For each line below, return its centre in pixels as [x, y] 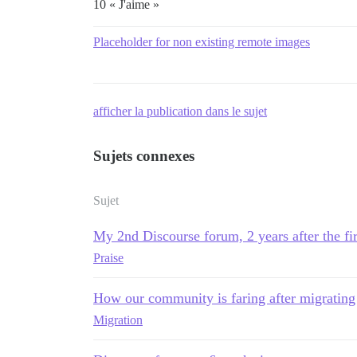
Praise [108, 258]
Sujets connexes [144, 156]
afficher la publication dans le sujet [180, 111]
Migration [118, 320]
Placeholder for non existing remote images [202, 42]
